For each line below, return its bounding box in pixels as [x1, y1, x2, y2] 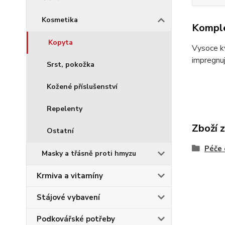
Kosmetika [42, 15, 78, 25]
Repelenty [47, 104, 82, 114]
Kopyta [48, 38, 73, 47]
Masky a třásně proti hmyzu [42, 149, 136, 158]
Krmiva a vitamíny [37, 171, 103, 181]
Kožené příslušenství [47, 82, 118, 91]
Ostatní [47, 126, 74, 136]
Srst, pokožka [47, 60, 94, 69]
